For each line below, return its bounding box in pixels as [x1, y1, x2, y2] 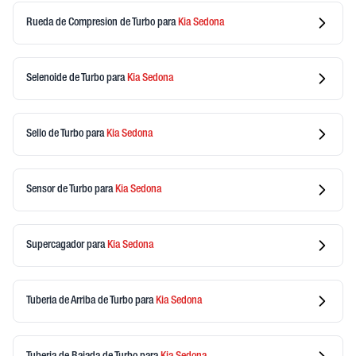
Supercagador [26, 239, 87, 251]
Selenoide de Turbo [26, 72, 106, 84]
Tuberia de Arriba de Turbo [26, 295, 135, 307]
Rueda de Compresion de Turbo [26, 17, 157, 29]
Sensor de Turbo [26, 184, 95, 195]
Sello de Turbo [26, 128, 86, 140]
